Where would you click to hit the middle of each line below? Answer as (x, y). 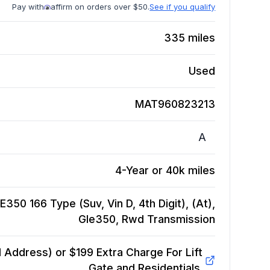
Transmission (181, 219)
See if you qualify (183, 7)
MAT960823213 (175, 104)
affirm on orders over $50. (100, 7)
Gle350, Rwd (111, 219)
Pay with (28, 7)
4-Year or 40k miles (165, 171)
